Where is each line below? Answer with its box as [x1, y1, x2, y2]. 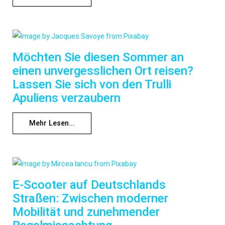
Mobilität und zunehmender [13, 205, 160, 219]
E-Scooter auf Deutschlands [13, 178, 166, 192]
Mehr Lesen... [29, 119, 75, 128]
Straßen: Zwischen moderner [13, 191, 168, 206]
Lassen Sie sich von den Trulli [13, 77, 171, 92]
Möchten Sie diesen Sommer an [13, 50, 184, 65]
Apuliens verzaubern [13, 91, 121, 105]
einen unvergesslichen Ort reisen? [13, 64, 193, 78]
